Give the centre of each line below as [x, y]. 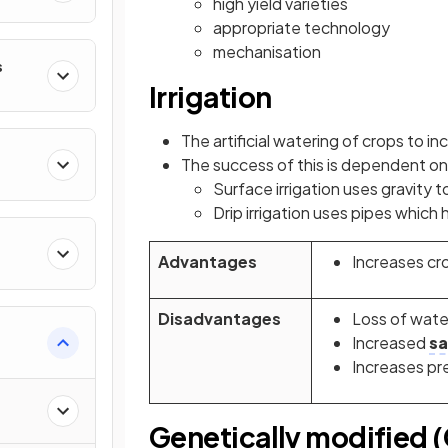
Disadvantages [219, 318]
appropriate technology [301, 27]
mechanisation [267, 51]
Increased [390, 342]
